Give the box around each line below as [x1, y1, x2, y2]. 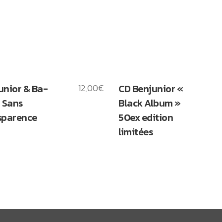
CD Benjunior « [118, 81, 183, 96]
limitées [118, 124, 153, 139]
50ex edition [118, 110, 173, 125]
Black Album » [118, 95, 181, 111]
